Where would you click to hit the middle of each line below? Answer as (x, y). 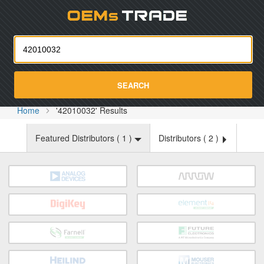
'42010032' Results (92, 110)
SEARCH (133, 85)
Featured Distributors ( (79, 138)
